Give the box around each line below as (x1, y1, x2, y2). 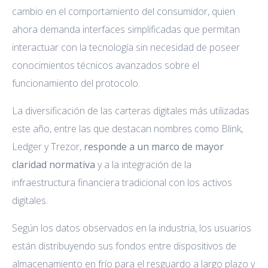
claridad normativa (12, 157, 95, 171)
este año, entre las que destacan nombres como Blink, (12, 121, 243, 135)
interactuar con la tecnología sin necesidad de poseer (12, 40, 240, 54)
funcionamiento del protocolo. (12, 76, 140, 90)
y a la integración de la (95, 157, 191, 171)
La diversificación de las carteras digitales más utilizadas (12, 103, 249, 117)
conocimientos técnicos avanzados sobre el (12, 58, 199, 72)
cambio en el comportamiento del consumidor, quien (12, 4, 235, 18)
